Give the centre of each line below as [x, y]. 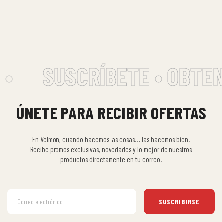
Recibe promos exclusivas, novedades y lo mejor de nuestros [111, 149]
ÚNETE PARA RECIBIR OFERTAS [111, 112]
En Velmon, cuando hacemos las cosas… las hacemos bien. [111, 139]
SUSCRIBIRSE [179, 201]
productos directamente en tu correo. [111, 159]
